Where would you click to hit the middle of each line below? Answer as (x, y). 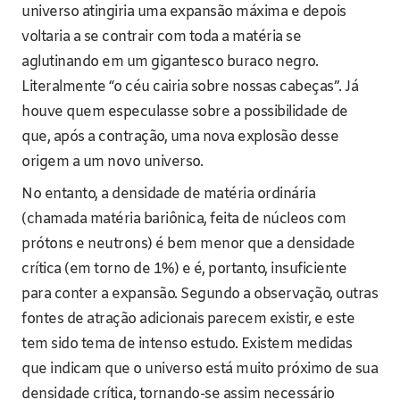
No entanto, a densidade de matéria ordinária (168, 194)
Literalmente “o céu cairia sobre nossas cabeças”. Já (190, 87)
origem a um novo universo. (112, 162)
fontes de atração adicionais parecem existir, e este (188, 319)
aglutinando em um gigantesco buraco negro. (170, 62)
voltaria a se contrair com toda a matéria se (161, 37)
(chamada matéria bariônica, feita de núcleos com (183, 219)
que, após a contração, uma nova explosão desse (180, 137)
